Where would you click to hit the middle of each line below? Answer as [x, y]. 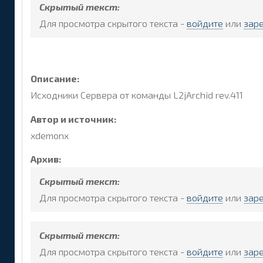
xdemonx [50, 135]
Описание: [55, 78]
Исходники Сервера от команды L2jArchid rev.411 [137, 95]
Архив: [46, 159]
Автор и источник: [74, 119]
